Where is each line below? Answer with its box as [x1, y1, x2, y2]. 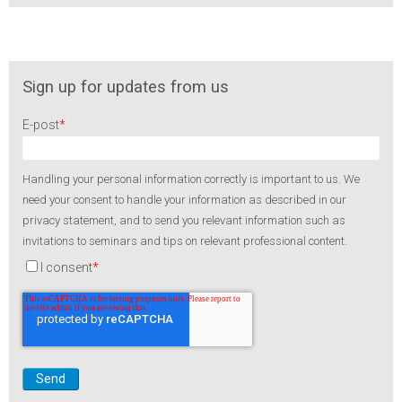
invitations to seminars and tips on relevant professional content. [22, 233, 347, 248]
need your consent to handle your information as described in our [22, 192, 346, 206]
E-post [22, 118, 59, 132]
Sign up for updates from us [22, 77, 229, 97]
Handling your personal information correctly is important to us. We [22, 171, 360, 186]
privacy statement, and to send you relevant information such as [22, 213, 345, 227]
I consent [40, 259, 92, 275]
